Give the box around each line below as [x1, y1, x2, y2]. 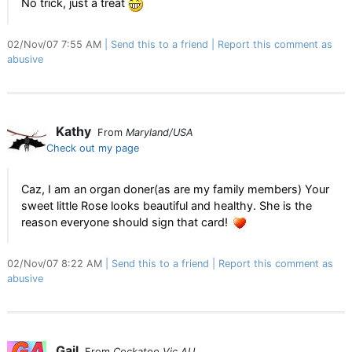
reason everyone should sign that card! [21, 215, 231, 229]
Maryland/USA [126, 126, 193, 138]
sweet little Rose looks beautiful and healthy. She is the [21, 199, 312, 212]
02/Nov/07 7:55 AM [7, 38, 104, 51]
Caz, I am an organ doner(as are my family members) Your [21, 182, 329, 196]
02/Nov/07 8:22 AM [7, 258, 105, 270]
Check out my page [46, 142, 139, 154]
